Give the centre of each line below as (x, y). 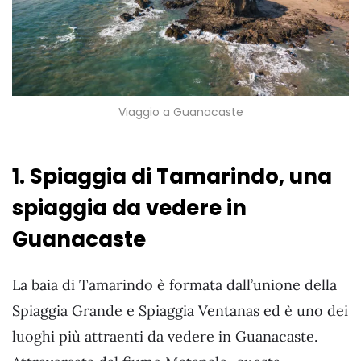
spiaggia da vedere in (129, 207)
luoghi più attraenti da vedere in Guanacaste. (165, 336)
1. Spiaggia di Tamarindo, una (172, 176)
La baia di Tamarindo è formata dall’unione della (174, 284)
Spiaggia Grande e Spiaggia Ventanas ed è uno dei (180, 310)
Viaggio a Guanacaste (180, 112)
